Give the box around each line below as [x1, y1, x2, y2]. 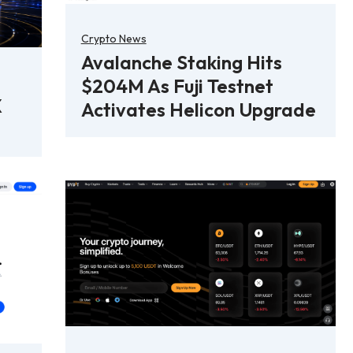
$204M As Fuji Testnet [80, 73, 273, 98]
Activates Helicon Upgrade [80, 97, 316, 121]
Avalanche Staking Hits [80, 50, 282, 74]
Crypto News [80, 31, 147, 46]
